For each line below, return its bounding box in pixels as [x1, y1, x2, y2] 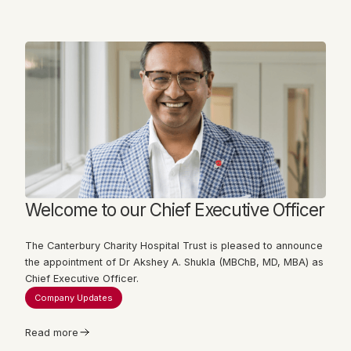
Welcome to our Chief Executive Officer [25, 198, 324, 220]
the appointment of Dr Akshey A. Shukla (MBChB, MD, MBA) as [25, 255, 324, 268]
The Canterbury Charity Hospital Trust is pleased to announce [25, 239, 323, 251]
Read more [25, 326, 78, 338]
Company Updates [34, 291, 113, 303]
